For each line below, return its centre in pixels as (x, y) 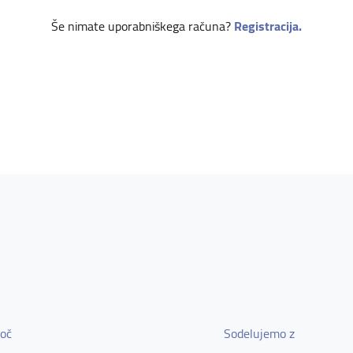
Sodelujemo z (259, 333)
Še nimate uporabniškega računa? (143, 26)
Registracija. (268, 26)
